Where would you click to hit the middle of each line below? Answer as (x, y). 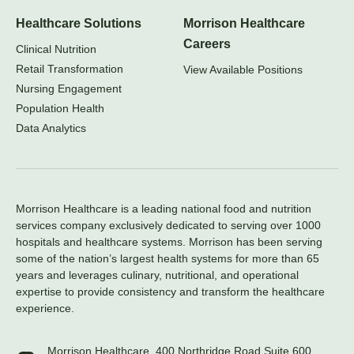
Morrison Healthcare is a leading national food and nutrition (164, 209)
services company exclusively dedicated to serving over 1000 (168, 226)
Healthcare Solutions (79, 24)
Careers (207, 44)
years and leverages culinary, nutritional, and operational (157, 275)
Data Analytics (51, 128)
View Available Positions (243, 70)
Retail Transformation (70, 69)
